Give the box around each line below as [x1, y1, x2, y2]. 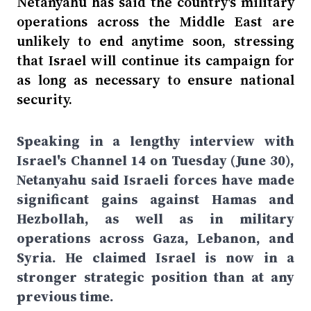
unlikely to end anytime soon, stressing [17, 31, 294, 51]
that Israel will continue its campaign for [17, 51, 294, 70]
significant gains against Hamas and [17, 190, 294, 209]
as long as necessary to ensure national [17, 70, 294, 90]
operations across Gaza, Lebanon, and [17, 228, 294, 248]
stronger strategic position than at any [17, 267, 294, 287]
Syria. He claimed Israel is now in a [17, 248, 294, 267]
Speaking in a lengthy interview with [17, 131, 294, 151]
